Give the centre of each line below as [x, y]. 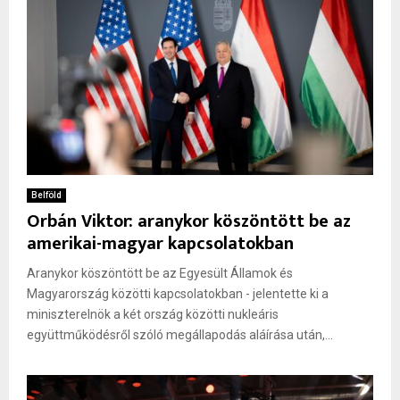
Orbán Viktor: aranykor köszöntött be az [189, 221]
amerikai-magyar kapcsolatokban [160, 243]
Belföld [46, 195]
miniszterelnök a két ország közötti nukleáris [153, 314]
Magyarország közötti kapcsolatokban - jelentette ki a [178, 293]
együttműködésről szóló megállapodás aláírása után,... [180, 334]
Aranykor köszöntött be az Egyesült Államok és [160, 273]
